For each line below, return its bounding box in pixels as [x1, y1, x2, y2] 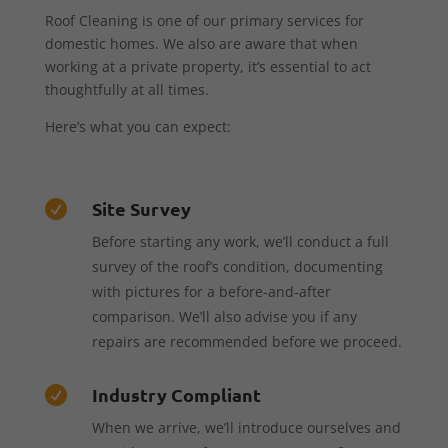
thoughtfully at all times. [44, 79, 209, 99]
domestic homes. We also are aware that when [44, 33, 358, 53]
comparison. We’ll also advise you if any [91, 306, 357, 326]
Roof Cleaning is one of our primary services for [44, 10, 364, 30]
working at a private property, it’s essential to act [44, 56, 371, 76]
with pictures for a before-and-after [91, 281, 331, 301]
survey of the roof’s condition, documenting [91, 256, 383, 276]
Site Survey [91, 196, 191, 220]
